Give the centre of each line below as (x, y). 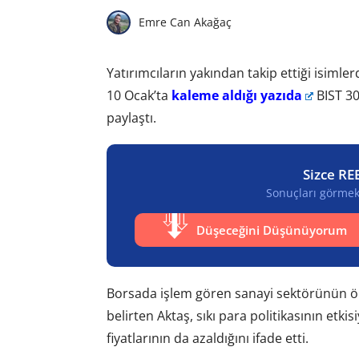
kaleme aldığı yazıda (236, 95)
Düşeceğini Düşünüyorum (271, 230)
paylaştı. (131, 117)
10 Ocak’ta (139, 95)
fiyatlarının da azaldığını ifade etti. (207, 339)
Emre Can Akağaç (185, 22)
